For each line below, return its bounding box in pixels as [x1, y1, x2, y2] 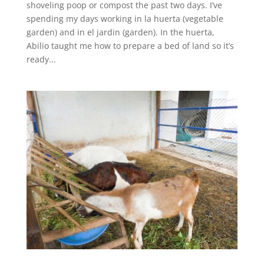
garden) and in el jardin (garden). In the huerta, [26, 27, 214, 38]
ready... [26, 54, 56, 65]
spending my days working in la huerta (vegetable [26, 13, 223, 25]
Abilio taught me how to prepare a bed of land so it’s [26, 40, 234, 52]
